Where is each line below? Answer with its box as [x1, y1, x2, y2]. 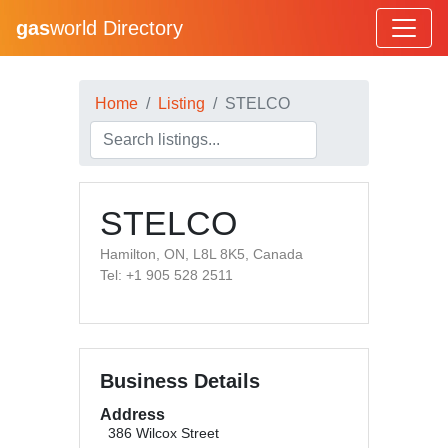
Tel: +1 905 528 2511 [100, 267, 233, 283]
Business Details [100, 370, 260, 392]
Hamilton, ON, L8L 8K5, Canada [100, 246, 303, 262]
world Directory [50, 17, 183, 39]
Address [100, 406, 165, 423]
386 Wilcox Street [108, 426, 219, 441]
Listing [158, 95, 205, 112]
